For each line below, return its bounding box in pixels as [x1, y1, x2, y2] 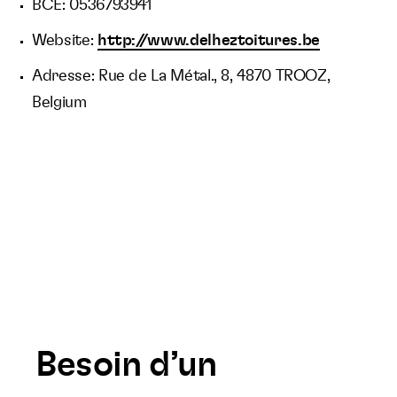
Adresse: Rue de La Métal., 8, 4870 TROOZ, [32, 68, 331, 84]
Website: [32, 33, 97, 49]
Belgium [32, 95, 87, 111]
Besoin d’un [35, 347, 217, 383]
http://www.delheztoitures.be [97, 33, 320, 49]
